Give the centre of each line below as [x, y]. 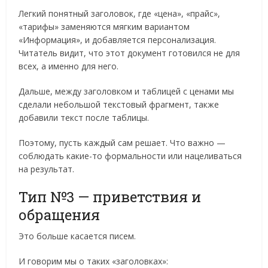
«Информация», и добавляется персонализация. [118, 40]
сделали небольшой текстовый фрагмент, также [119, 105]
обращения [60, 215]
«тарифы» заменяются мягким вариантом [104, 27]
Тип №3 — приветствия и [110, 197]
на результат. [47, 169]
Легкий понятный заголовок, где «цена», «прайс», [120, 14]
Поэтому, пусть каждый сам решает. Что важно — [122, 143]
